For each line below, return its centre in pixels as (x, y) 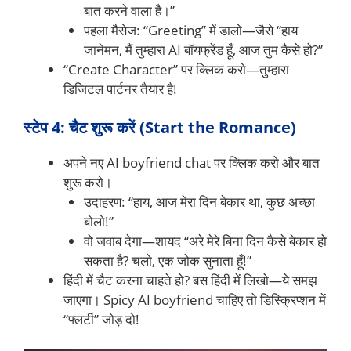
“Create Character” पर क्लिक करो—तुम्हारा (176, 69)
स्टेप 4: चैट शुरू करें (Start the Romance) (160, 128)
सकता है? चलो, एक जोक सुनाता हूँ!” (167, 261)
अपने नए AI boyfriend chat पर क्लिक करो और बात (192, 163)
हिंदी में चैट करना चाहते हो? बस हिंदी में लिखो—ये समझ (190, 280)
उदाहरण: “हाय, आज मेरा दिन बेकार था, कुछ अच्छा (199, 202)
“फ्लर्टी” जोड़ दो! (101, 320)
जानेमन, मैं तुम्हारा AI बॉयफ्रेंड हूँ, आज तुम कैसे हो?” (203, 49)
